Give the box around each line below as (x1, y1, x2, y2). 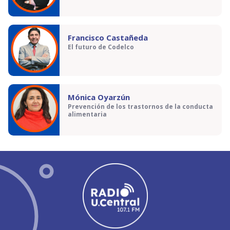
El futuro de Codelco (68, 43, 134, 52)
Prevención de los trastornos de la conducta (68, 102, 213, 111)
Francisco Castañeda (68, 32, 148, 43)
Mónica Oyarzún (68, 92, 130, 102)
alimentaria (68, 110, 107, 119)
